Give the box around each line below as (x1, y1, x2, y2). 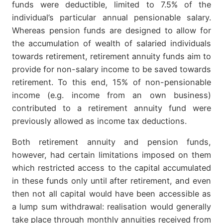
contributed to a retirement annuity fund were (12, 103, 211, 113)
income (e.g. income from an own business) (12, 90, 211, 100)
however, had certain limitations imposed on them (12, 150, 211, 160)
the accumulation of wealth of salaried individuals (12, 38, 211, 48)
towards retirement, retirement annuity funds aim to (12, 51, 211, 61)
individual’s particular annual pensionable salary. (12, 12, 211, 22)
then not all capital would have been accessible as (12, 189, 211, 199)
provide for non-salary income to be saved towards (12, 64, 211, 74)
